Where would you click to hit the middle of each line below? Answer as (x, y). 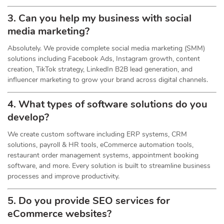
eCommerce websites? (59, 214)
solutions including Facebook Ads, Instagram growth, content (104, 59)
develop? (28, 117)
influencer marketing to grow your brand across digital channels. (108, 80)
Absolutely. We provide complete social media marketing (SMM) (106, 48)
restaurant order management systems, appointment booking (103, 155)
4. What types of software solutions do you (107, 104)
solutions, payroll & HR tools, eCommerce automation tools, (100, 145)
